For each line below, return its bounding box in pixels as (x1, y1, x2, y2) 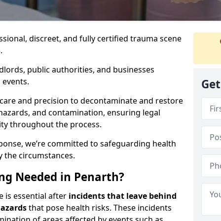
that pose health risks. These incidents (27, 202, 172, 213)
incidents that (69, 190, 124, 201)
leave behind (126, 190, 177, 201)
